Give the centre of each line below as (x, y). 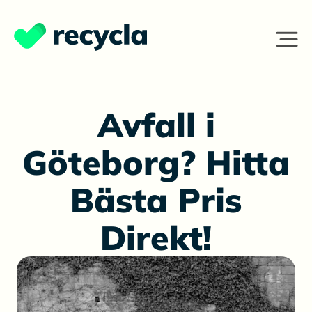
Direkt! (156, 237)
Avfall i (156, 125)
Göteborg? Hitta (156, 162)
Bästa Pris (156, 200)
